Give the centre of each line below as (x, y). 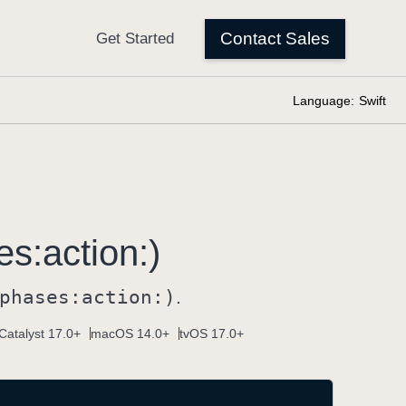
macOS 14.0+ (130, 333)
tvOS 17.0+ (212, 333)
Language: (324, 101)
